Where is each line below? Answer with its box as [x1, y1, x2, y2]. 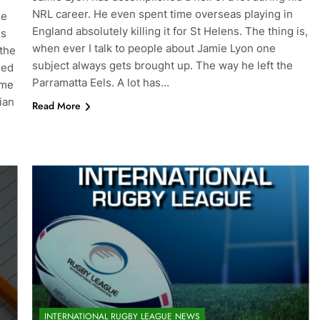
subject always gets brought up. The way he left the [31, 59, 293, 73]
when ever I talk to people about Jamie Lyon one [31, 41, 276, 56]
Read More [31, 99, 81, 114]
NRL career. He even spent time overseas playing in [31, 7, 293, 21]
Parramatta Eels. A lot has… [31, 76, 169, 90]
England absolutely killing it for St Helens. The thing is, [31, 24, 308, 39]
